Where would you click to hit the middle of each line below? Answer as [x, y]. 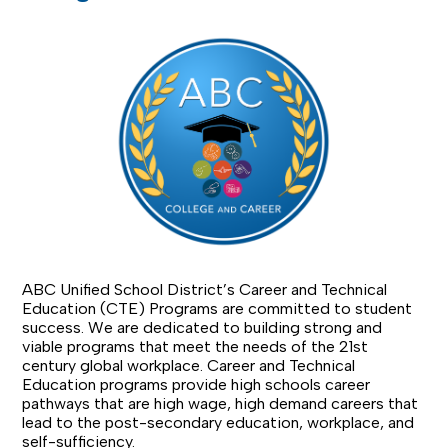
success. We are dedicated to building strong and [202, 327]
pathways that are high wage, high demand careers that [220, 403]
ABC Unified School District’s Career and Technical [205, 289]
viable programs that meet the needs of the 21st [195, 346]
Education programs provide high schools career [196, 384]
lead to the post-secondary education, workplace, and [218, 422]
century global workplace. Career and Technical [189, 365]
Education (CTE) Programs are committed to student [217, 308]
